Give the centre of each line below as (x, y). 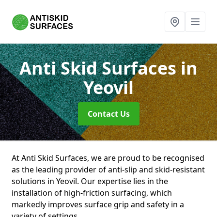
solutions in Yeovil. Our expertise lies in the (90, 181)
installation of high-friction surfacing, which (92, 193)
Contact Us (108, 114)
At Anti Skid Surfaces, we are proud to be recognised (108, 158)
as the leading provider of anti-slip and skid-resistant (108, 170)
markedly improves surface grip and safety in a (98, 204)
